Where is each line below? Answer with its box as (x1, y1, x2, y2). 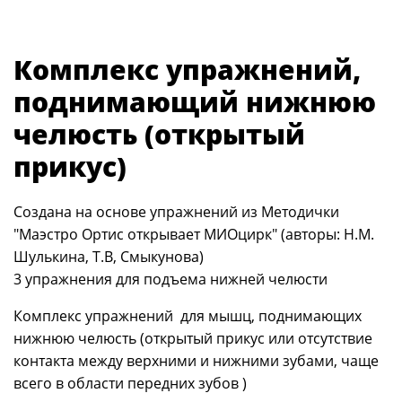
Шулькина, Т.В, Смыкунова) (13, 247, 204, 267)
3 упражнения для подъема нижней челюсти (13, 269, 328, 289)
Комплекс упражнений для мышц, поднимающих (13, 306, 362, 326)
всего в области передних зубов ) (13, 373, 247, 393)
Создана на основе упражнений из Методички (13, 202, 339, 222)
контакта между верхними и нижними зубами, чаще (13, 351, 379, 371)
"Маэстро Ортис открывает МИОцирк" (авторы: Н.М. (13, 224, 374, 244)
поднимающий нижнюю (13, 83, 376, 120)
